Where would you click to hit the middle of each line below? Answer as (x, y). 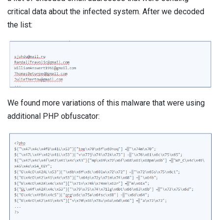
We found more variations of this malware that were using (106, 103)
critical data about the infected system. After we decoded (106, 11)
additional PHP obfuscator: (54, 116)
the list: (20, 25)
